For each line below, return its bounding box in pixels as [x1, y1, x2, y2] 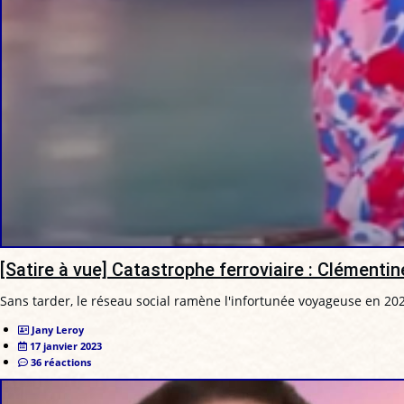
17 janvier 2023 [30, 338, 102, 353]
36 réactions [31, 354, 91, 369]
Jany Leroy [32, 322, 84, 336]
